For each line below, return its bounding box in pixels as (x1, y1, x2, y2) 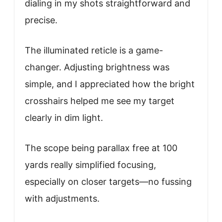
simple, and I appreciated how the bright (25, 78, 195, 89)
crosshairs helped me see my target (25, 95, 174, 106)
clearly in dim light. (25, 112, 103, 123)
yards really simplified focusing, (25, 159, 156, 170)
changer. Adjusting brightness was (25, 61, 169, 72)
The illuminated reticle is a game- (25, 45, 163, 55)
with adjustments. (25, 193, 100, 204)
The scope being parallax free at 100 (25, 142, 177, 153)
